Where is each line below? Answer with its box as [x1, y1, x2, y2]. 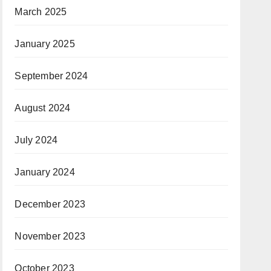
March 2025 [15, 7, 67, 17]
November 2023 [15, 231, 85, 241]
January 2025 [15, 39, 75, 49]
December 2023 [15, 199, 85, 209]
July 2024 [15, 135, 58, 145]
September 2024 [15, 71, 88, 81]
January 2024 [15, 167, 75, 177]
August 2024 [15, 103, 71, 113]
